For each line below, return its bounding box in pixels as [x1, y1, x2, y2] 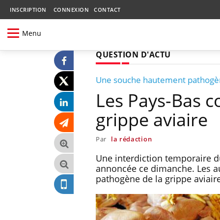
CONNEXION [53, 6, 89, 13]
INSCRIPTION [10, 6, 47, 13]
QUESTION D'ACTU [96, 49, 171, 60]
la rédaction [110, 134, 152, 143]
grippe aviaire [96, 107, 208, 132]
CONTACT [94, 6, 121, 13]
